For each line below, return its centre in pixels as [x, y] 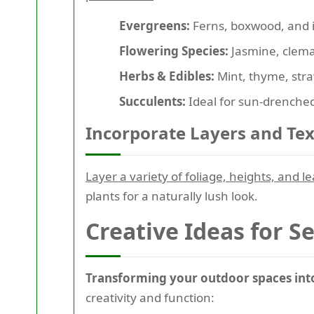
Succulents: [152, 102]
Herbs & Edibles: [167, 76]
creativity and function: [150, 298]
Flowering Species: [174, 51]
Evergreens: [155, 26]
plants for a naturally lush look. [172, 196]
